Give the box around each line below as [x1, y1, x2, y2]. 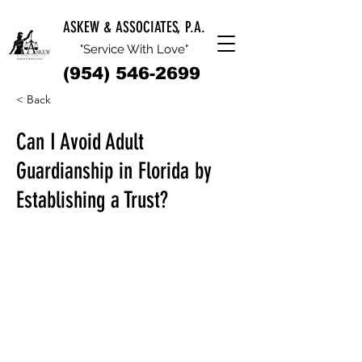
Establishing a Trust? [16, 187, 168, 213]
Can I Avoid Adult [16, 128, 144, 155]
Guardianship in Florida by [16, 158, 212, 184]
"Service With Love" [80, 42, 188, 57]
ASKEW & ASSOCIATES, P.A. [63, 18, 205, 36]
